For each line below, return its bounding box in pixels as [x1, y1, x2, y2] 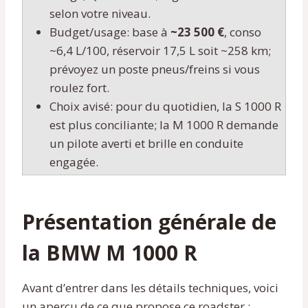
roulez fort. [49, 79, 109, 96]
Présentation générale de [22, 207, 276, 236]
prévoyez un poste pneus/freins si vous [49, 60, 260, 77]
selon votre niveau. [49, 5, 151, 21]
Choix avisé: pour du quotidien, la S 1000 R [49, 98, 281, 114]
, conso [224, 23, 261, 40]
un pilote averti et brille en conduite [49, 135, 243, 151]
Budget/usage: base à [49, 23, 170, 40]
